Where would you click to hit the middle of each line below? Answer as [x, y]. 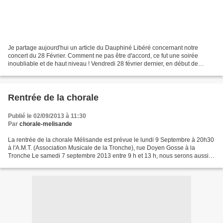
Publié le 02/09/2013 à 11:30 [47, 116]
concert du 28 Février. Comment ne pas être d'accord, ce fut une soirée [103, 56]
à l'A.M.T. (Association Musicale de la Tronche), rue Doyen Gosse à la [102, 148]
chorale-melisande [46, 124]
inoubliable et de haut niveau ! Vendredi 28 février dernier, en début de [103, 64]
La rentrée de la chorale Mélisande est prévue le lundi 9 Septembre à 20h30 [111, 140]
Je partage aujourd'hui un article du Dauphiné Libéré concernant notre [103, 48]
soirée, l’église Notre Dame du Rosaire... [63, 72]
